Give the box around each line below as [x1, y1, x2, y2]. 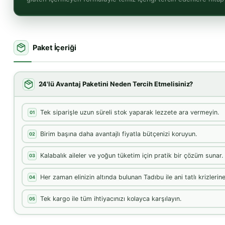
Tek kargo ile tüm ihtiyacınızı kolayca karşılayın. [40, 194, 181, 202]
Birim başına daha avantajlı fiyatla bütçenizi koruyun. [40, 130, 197, 138]
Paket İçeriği [33, 43, 77, 53]
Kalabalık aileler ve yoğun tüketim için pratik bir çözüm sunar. [40, 151, 223, 159]
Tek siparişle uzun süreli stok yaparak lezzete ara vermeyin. [40, 108, 219, 116]
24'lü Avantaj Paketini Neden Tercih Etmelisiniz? [38, 79, 193, 88]
